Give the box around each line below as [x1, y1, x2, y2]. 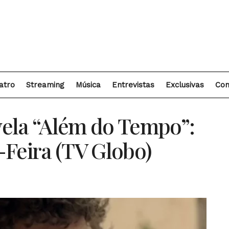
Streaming [26, 80, 64, 89]
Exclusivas [166, 80, 204, 89]
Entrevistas [112, 80, 154, 89]
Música [76, 80, 101, 89]
